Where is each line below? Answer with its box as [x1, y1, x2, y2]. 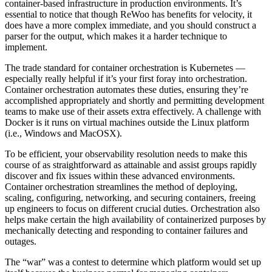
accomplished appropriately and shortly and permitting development [5, 95, 264, 106]
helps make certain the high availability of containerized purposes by [5, 214, 266, 225]
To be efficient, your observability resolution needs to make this [5, 149, 247, 160]
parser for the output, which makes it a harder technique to [5, 31, 227, 42]
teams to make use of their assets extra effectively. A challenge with [5, 106, 261, 117]
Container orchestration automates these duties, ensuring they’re [5, 84, 248, 95]
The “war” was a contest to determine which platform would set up [5, 257, 261, 268]
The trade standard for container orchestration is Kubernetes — [5, 63, 245, 73]
